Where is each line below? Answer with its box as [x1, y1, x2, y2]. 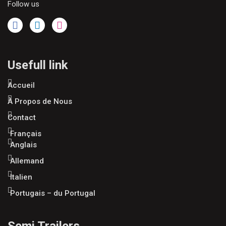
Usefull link [8, 58, 68, 73]
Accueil [8, 81, 35, 90]
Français [10, 129, 41, 139]
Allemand [10, 156, 44, 166]
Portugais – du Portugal [10, 189, 95, 198]
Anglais [10, 140, 37, 150]
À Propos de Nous [8, 97, 72, 106]
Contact [8, 113, 36, 123]
